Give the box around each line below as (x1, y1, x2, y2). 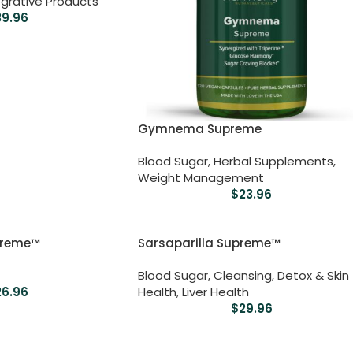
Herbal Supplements (213, 153, 333, 170)
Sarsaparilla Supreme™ (137, 235, 281, 252)
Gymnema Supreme (137, 121, 262, 138)
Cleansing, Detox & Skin (213, 267, 349, 284)
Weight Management (137, 169, 264, 187)
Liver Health (181, 284, 249, 301)
